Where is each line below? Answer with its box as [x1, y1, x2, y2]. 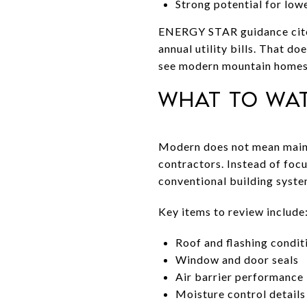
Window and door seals [175, 252, 299, 266]
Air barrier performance [175, 269, 304, 283]
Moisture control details [175, 286, 306, 300]
